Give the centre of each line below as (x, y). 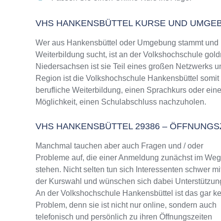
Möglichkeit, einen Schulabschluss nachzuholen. (121, 102)
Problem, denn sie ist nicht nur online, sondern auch (126, 205)
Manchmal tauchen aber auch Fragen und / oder (119, 146)
